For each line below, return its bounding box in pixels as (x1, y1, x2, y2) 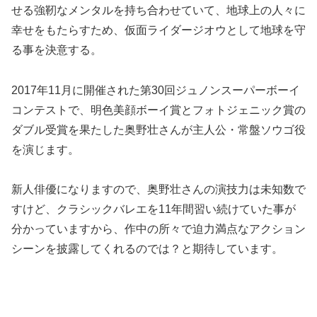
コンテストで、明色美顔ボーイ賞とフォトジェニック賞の (11, 103, 306, 116)
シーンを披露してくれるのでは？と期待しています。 (11, 243, 283, 255)
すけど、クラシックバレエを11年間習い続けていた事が (11, 203, 296, 216)
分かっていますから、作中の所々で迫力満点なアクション (11, 223, 306, 236)
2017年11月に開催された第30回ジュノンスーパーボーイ (11, 83, 300, 96)
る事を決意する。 (11, 43, 102, 56)
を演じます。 (11, 143, 79, 156)
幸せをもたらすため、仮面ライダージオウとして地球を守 (11, 23, 306, 36)
